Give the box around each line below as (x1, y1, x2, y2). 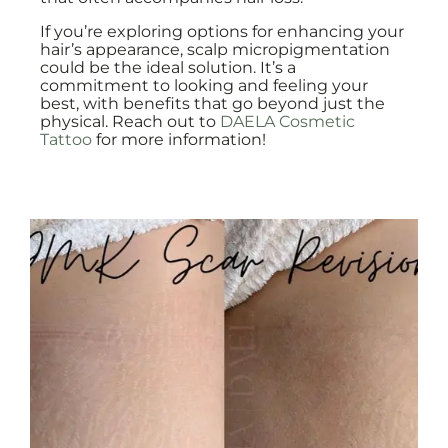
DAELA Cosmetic (220, 112, 355, 131)
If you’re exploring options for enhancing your (40, 22, 404, 41)
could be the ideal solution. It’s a (40, 58, 296, 77)
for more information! (92, 130, 266, 149)
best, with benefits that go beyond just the (40, 94, 385, 113)
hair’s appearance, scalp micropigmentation (40, 40, 390, 59)
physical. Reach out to (40, 112, 220, 131)
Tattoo (40, 130, 92, 149)
